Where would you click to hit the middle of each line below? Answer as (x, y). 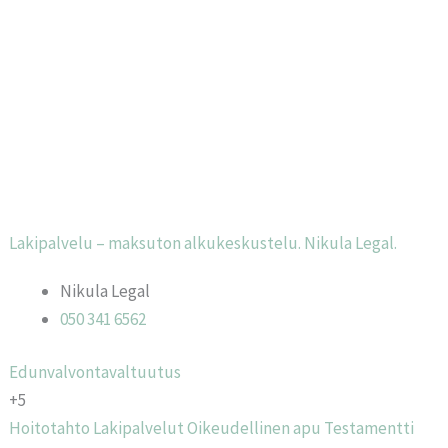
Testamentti (369, 428)
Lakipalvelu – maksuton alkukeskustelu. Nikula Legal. (203, 242)
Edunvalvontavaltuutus (95, 372)
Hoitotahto (50, 428)
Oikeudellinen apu (254, 428)
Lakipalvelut (139, 428)
